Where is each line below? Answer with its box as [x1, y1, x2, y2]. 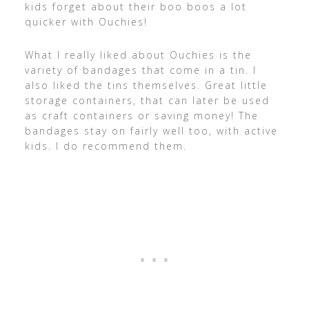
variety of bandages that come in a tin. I [24, 63, 257, 77]
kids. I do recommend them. [24, 139, 187, 152]
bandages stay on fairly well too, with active [24, 124, 278, 137]
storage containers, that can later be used [24, 94, 270, 107]
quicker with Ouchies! [24, 15, 148, 28]
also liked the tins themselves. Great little [24, 79, 268, 92]
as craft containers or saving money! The [24, 109, 259, 122]
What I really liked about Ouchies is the [24, 48, 252, 61]
